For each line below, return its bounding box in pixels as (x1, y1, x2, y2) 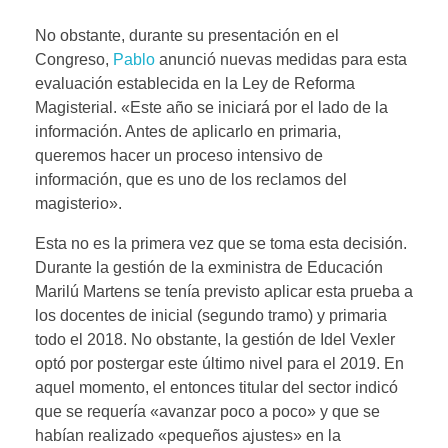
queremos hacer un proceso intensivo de (35, 147, 323, 165)
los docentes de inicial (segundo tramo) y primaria (35, 307, 387, 325)
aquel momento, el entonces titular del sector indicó (35, 379, 398, 397)
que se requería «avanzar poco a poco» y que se (35, 403, 380, 421)
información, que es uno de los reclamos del (35, 171, 347, 189)
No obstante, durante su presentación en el (35, 27, 339, 45)
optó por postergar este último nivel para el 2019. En (35, 355, 404, 373)
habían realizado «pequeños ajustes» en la (35, 427, 341, 445)
